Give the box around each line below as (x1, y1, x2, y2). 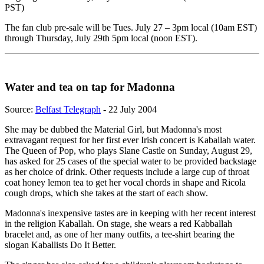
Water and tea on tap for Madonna (5, 80, 175, 93)
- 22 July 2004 (101, 104, 157, 115)
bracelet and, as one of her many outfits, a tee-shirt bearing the (5, 229, 235, 240)
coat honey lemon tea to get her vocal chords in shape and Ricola (5, 177, 246, 188)
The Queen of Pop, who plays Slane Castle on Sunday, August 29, (5, 146, 252, 156)
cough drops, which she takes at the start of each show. (5, 188, 208, 199)
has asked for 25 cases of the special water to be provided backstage (5, 156, 256, 167)
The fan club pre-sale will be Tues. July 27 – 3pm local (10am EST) (5, 22, 257, 32)
